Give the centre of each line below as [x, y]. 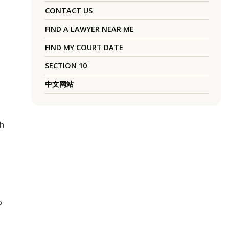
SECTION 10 [66, 66]
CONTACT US [68, 11]
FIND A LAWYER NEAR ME [89, 29]
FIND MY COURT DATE [84, 48]
